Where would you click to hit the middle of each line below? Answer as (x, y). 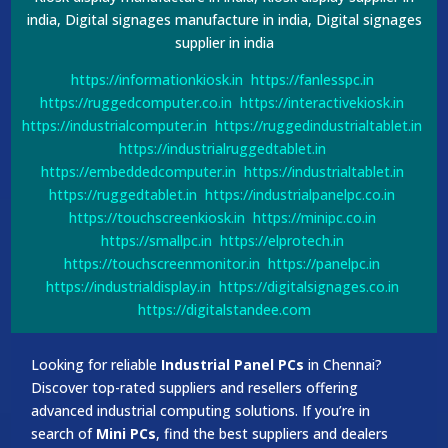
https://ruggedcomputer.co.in (136, 102)
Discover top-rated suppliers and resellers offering (195, 387)
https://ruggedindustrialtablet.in (318, 125)
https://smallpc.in (156, 240)
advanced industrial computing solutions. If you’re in (201, 410)
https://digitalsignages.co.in (308, 286)
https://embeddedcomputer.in (138, 171)
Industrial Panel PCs (233, 364)
